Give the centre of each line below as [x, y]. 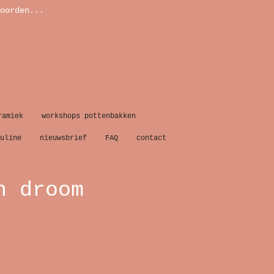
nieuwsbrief [63, 138]
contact [151, 138]
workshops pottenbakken [89, 116]
